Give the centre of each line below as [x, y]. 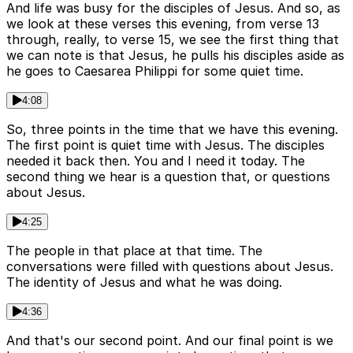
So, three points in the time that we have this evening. [172, 130]
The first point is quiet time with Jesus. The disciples [165, 145]
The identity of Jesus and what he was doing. [144, 282]
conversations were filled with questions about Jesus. [170, 267]
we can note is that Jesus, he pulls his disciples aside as [175, 56]
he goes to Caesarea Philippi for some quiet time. [155, 71]
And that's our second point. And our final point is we [170, 341]
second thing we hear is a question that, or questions [168, 177]
